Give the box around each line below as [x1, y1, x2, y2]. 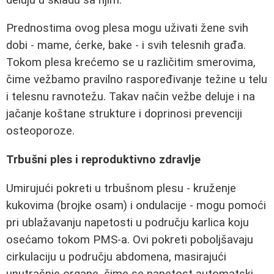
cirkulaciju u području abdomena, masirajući [6, 250, 226, 264]
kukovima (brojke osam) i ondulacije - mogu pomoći [6, 198, 266, 212]
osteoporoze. [6, 124, 75, 138]
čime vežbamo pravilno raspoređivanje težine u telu [6, 73, 267, 87]
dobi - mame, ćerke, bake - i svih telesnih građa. [6, 39, 246, 53]
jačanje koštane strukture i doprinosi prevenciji [6, 107, 242, 121]
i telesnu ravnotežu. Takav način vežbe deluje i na [6, 90, 255, 104]
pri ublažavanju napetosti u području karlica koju [6, 215, 249, 229]
